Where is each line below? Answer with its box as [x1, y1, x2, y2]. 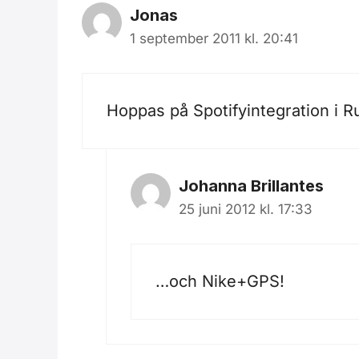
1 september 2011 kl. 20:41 [130, 30, 298, 46]
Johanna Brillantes [179, 175, 324, 196]
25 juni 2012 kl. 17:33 [179, 200, 313, 217]
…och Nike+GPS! [155, 271, 284, 291]
